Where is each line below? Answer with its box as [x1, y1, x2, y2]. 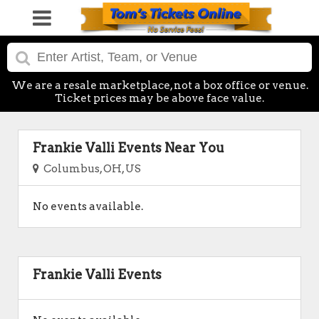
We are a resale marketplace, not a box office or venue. [11, 79, 308, 92]
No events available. [33, 200, 143, 213]
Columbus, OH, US [39, 162, 141, 175]
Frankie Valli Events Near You [33, 140, 224, 155]
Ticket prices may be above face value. [55, 92, 264, 105]
